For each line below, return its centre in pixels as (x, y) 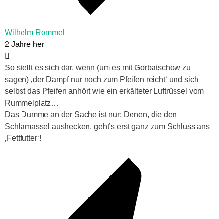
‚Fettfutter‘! (23, 138)
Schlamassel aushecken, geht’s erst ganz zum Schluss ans (107, 127)
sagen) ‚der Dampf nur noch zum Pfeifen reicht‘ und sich (102, 80)
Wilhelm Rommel (35, 33)
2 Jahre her (24, 44)
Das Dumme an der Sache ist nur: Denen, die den (91, 115)
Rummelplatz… (32, 103)
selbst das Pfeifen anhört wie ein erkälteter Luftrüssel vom (104, 91)
